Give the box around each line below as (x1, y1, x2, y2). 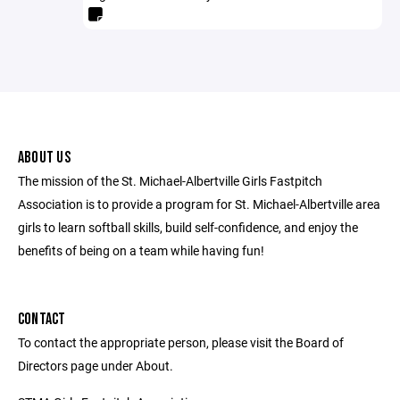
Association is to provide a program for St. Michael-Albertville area (18, 196, 380, 212)
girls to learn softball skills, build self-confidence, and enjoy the (18, 219, 358, 236)
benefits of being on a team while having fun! (18, 242, 264, 259)
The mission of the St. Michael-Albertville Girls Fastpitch (18, 172, 322, 189)
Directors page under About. (18, 357, 173, 374)
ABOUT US (18, 148, 71, 167)
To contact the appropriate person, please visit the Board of (18, 334, 344, 351)
